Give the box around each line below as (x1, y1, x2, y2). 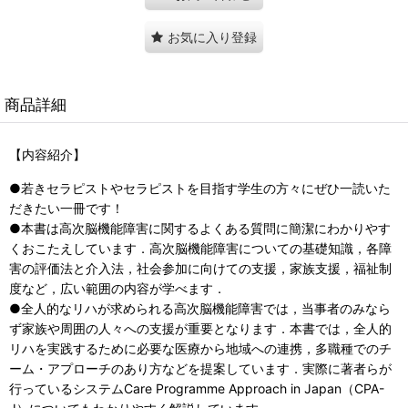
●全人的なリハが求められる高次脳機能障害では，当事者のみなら (9, 300, 391, 316)
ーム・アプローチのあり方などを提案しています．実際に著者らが (9, 360, 392, 376)
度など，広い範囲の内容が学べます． (9, 280, 229, 296)
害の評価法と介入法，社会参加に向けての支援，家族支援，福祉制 (9, 260, 392, 276)
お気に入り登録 (168, 29, 257, 46)
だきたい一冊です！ (9, 199, 127, 216)
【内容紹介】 (9, 147, 86, 163)
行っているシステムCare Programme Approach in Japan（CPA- (9, 380, 384, 396)
